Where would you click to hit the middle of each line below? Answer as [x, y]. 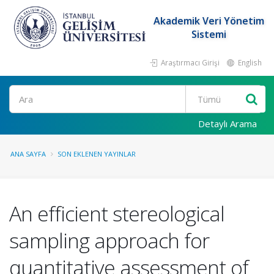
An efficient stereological [117, 213]
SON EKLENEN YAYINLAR [97, 154]
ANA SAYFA [28, 154]
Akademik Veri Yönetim [209, 21]
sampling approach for [109, 240]
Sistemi [209, 34]
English [249, 62]
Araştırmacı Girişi [189, 62]
